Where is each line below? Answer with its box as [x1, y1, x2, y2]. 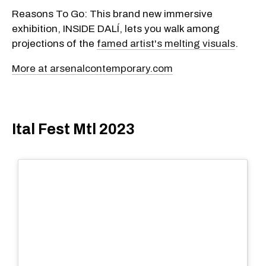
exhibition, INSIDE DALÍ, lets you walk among [12, 23, 220, 34]
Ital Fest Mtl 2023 [12, 121, 135, 138]
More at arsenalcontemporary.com [12, 62, 173, 74]
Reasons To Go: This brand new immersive [12, 8, 213, 20]
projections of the [12, 37, 97, 49]
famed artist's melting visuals [97, 37, 235, 49]
